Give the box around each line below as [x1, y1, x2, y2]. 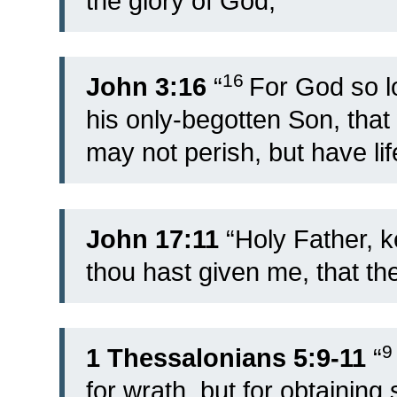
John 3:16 [86, 73, 206, 102]
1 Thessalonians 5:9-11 [86, 344, 366, 373]
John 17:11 [86, 224, 219, 253]
